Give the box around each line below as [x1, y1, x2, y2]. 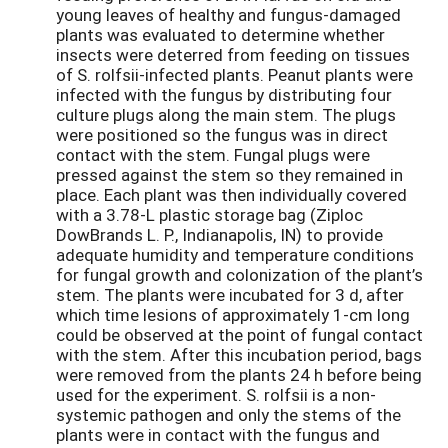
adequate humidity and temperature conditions [56, 243, 414, 267]
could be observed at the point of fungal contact [56, 323, 423, 347]
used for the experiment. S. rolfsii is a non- [56, 383, 376, 407]
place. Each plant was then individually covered [56, 183, 407, 207]
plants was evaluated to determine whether [56, 23, 385, 47]
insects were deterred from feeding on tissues [56, 43, 410, 67]
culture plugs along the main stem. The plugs [56, 103, 396, 127]
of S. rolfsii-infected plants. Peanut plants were [56, 63, 413, 87]
